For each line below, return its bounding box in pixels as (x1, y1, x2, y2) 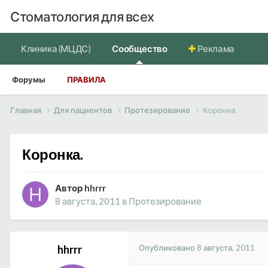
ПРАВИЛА (67, 75, 106, 84)
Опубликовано (139, 242, 197, 252)
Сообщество (112, 43, 167, 54)
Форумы (12, 75, 45, 84)
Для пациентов (54, 105, 114, 115)
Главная (10, 105, 43, 115)
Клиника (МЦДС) (21, 43, 91, 54)
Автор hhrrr (55, 182, 106, 194)
